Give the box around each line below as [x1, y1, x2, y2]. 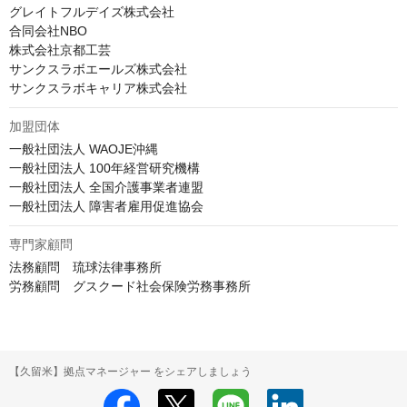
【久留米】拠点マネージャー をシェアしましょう [9, 365, 252, 378]
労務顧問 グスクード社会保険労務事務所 [9, 279, 251, 293]
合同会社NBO [9, 24, 87, 38]
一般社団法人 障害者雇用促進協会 [9, 199, 203, 213]
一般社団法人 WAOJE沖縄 [9, 142, 158, 156]
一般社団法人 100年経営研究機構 [9, 161, 200, 175]
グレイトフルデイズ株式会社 [9, 5, 174, 19]
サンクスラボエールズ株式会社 [9, 62, 187, 76]
